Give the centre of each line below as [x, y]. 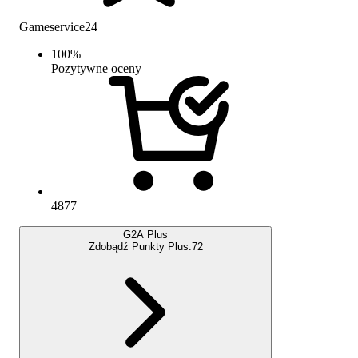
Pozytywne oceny [96, 68]
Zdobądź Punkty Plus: [140, 246]
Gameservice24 [58, 26]
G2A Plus [145, 234]
